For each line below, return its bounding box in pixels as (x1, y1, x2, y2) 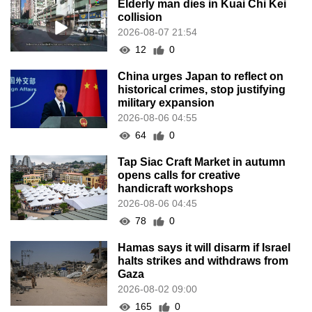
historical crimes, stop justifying (118, 84, 286, 96)
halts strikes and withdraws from (118, 255, 289, 267)
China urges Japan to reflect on (118, 70, 284, 83)
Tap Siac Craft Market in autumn (118, 156, 286, 169)
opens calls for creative (118, 169, 241, 182)
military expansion (118, 97, 215, 109)
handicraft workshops (118, 182, 234, 195)
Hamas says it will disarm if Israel (118, 242, 291, 254)
